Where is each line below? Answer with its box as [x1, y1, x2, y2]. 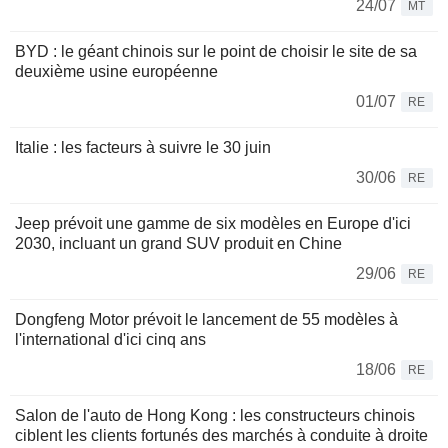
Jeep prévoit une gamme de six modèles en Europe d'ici [15, 214, 411, 232]
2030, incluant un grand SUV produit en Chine [15, 234, 342, 252]
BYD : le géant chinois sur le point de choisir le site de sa [15, 42, 417, 60]
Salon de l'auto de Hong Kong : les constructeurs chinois [15, 406, 415, 424]
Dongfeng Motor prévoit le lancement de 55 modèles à [15, 310, 398, 328]
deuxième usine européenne [15, 62, 218, 80]
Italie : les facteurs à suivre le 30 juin [15, 138, 271, 156]
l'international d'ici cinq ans [15, 330, 206, 348]
